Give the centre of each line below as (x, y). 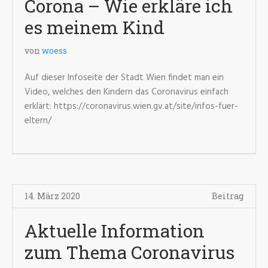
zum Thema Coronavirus (130, 252)
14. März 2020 (52, 196)
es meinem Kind (95, 27)
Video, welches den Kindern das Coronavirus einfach (127, 92)
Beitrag (228, 196)
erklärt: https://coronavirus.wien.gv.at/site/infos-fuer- (131, 106)
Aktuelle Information (115, 231)
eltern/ (38, 121)
